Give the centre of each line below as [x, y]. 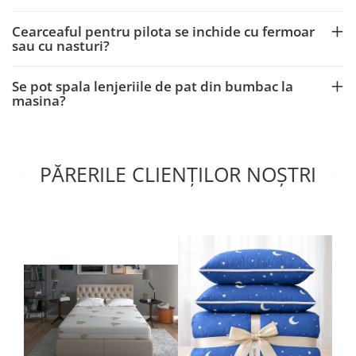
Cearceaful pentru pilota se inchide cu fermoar [163, 31]
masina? [39, 101]
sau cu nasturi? [61, 46]
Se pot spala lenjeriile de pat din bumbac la [153, 86]
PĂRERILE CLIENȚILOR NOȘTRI [178, 174]
